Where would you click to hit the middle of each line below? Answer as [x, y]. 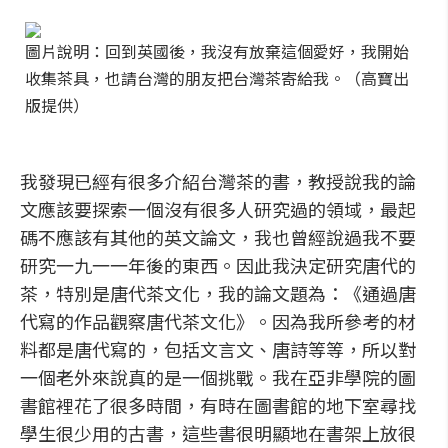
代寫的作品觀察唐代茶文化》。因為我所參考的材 [218, 321]
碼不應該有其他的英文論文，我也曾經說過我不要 [218, 237]
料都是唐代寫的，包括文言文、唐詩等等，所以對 [218, 349]
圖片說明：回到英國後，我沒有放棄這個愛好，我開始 [217, 51]
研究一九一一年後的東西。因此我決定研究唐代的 [218, 265]
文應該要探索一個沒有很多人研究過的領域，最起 [218, 209]
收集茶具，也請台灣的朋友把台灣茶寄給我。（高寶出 [217, 78]
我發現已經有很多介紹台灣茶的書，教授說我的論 [218, 181]
